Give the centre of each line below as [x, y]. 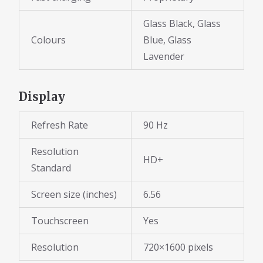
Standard [51, 168]
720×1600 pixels [178, 247]
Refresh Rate [60, 125]
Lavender [164, 57]
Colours [48, 40]
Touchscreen [60, 221]
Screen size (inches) [74, 195]
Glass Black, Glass [182, 24]
